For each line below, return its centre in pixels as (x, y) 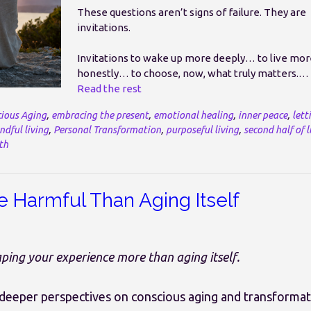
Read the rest (109, 89)
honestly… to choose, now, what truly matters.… (193, 74)
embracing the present (100, 116)
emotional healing (193, 116)
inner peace (263, 116)
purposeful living (202, 130)
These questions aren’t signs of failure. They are (191, 12)
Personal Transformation (107, 130)
